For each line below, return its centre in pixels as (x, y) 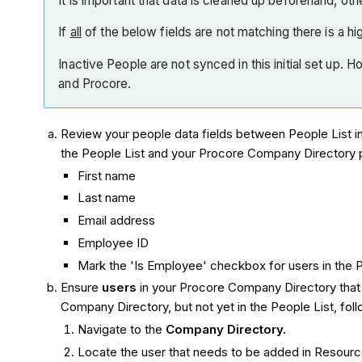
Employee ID (114, 242)
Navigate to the (122, 330)
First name (107, 175)
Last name (107, 198)
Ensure (82, 288)
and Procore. (95, 83)
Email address (117, 221)
